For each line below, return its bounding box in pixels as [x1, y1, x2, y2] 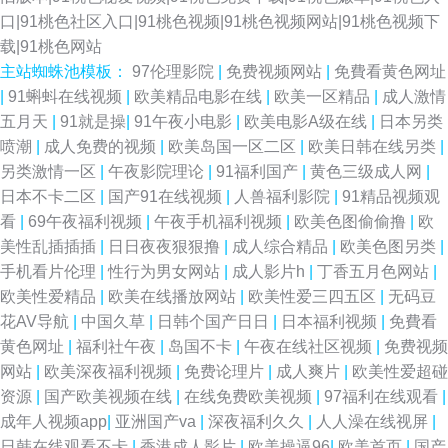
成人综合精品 [232, 238, 332, 255]
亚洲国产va [115, 413, 200, 430]
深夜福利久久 [208, 413, 308, 430]
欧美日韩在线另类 [308, 138, 440, 155]
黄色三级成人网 [310, 163, 426, 180]
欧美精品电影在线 [134, 88, 266, 105]
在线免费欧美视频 [184, 388, 316, 405]
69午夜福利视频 [28, 213, 146, 230]
